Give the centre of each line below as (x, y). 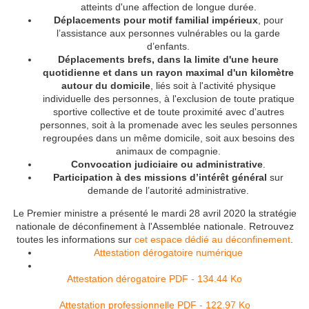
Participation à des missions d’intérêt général (160, 178)
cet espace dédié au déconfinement (212, 240)
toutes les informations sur (75, 240)
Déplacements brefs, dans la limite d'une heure (168, 60)
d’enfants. (168, 47)
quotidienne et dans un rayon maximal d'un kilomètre (168, 73)
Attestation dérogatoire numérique (168, 253)
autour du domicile (106, 86)
